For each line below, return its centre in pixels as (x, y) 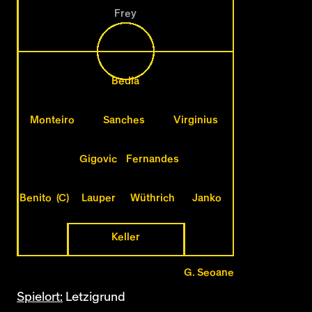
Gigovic (98, 159)
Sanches (124, 120)
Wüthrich (153, 198)
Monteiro (53, 120)
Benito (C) (44, 198)
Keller (125, 237)
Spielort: (40, 297)
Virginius (196, 120)
